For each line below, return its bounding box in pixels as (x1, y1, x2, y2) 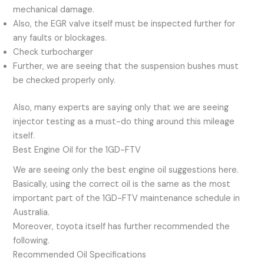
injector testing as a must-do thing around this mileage (13, 116, 235, 128)
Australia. (13, 207, 50, 219)
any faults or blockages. (13, 32, 107, 44)
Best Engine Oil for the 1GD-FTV (13, 144, 141, 156)
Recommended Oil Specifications (13, 249, 147, 261)
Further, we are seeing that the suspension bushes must (13, 61, 239, 72)
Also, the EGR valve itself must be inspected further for (13, 18, 236, 30)
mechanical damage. (13, 4, 95, 16)
